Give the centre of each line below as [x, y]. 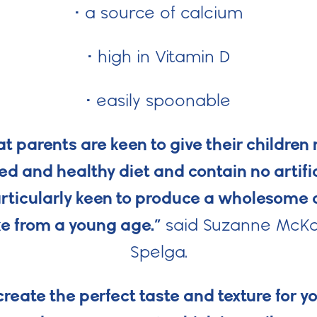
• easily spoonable [158, 100]
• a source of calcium [158, 12]
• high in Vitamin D [158, 56]
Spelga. [158, 251]
